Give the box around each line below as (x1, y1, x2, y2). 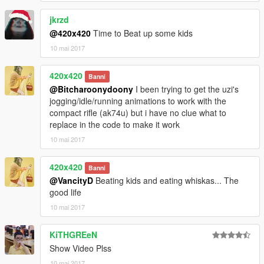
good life (49, 186, 81, 199)
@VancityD (49, 174, 93, 187)
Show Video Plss (49, 242, 111, 255)
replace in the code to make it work (49, 118, 180, 131)
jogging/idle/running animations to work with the (49, 95, 226, 107)
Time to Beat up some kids (91, 27, 193, 39)
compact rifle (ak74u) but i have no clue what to (49, 107, 226, 119)
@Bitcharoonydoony (49, 83, 133, 95)
